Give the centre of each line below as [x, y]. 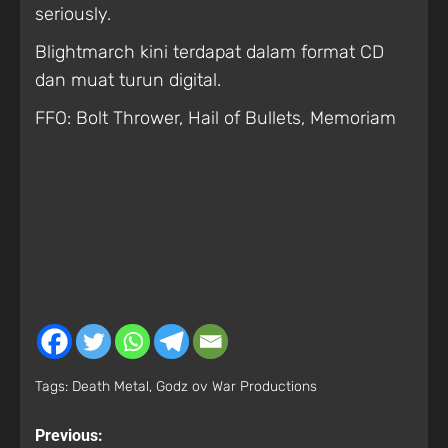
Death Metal [110, 386]
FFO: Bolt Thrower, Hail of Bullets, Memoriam [215, 118]
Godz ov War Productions [236, 386]
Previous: [69, 435]
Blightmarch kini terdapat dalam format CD [209, 52]
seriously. [73, 14]
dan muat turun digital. [128, 80]
